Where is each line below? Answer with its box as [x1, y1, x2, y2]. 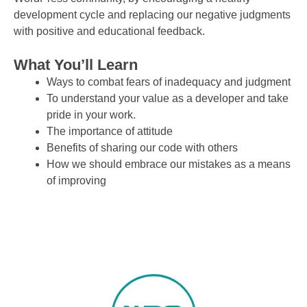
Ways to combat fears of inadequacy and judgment [47, 76, 291, 88]
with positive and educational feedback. [14, 25, 205, 38]
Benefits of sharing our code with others [47, 142, 238, 154]
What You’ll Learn [14, 56, 138, 74]
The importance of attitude [47, 125, 173, 138]
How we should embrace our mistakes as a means [47, 158, 291, 171]
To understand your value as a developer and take [47, 93, 288, 105]
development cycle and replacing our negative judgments [14, 9, 291, 21]
